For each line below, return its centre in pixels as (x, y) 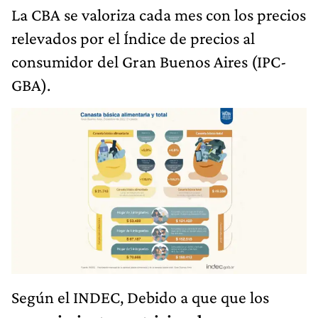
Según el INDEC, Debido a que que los (140, 297)
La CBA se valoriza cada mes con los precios (159, 14)
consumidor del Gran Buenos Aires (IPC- (149, 61)
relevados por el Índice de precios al (133, 38)
